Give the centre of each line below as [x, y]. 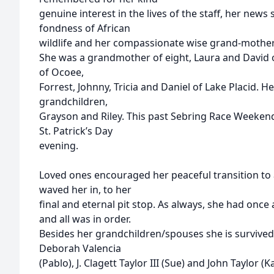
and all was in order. [85, 219]
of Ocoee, [61, 72]
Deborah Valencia [80, 248]
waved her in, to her [85, 190]
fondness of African [85, 28]
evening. [59, 146]
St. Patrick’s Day [76, 131]
